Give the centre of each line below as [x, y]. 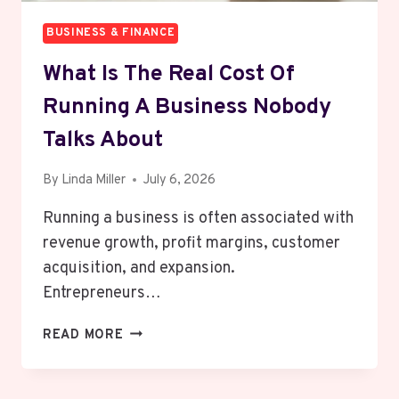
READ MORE [83, 335]
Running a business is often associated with [198, 218]
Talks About [103, 140]
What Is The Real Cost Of [169, 74]
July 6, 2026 [180, 180]
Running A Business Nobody [187, 107]
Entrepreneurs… [102, 293]
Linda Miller [94, 180]
